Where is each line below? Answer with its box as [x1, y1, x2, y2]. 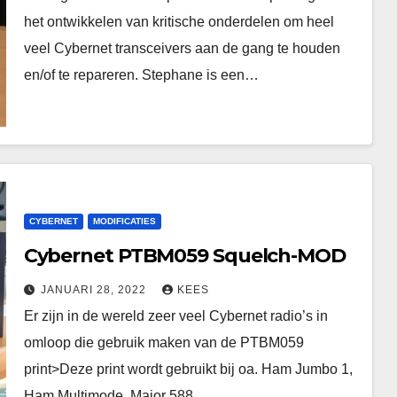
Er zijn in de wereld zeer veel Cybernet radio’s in [23, 307, 328, 323]
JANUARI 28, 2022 [40, 283, 150, 296]
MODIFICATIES [92, 215, 156, 226]
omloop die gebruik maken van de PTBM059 [23, 334, 304, 350]
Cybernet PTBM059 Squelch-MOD [23, 243, 346, 268]
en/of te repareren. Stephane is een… [23, 66, 259, 82]
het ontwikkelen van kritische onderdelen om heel [23, 13, 334, 29]
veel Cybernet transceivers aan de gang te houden [23, 40, 340, 56]
